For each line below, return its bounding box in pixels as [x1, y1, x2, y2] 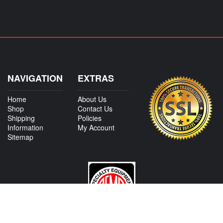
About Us [78, 94, 107, 104]
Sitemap [7, 131, 33, 142]
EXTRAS [78, 71, 114, 85]
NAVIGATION [7, 71, 63, 85]
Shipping [7, 112, 35, 123]
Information [7, 122, 43, 132]
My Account [78, 122, 114, 132]
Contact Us [78, 103, 112, 113]
